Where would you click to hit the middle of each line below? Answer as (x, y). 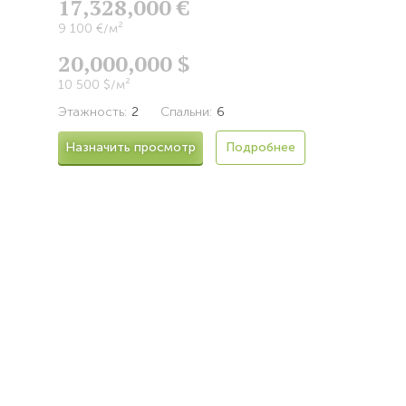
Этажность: (92, 112)
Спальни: (186, 112)
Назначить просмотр (130, 148)
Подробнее (261, 148)
